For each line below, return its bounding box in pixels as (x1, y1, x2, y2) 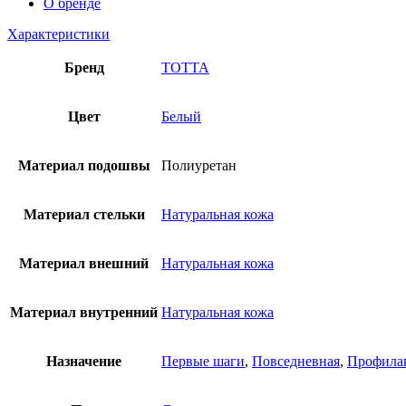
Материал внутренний (10, 304, 158, 320)
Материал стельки (23, 206, 145, 222)
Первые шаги (161, 353, 245, 369)
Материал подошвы (17, 157, 150, 173)
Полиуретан (161, 157, 237, 173)
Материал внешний (19, 255, 149, 271)
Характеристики (7, 25, 110, 42)
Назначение (46, 353, 121, 369)
